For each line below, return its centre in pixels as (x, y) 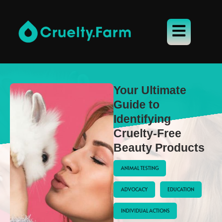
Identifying (142, 119)
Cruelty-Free (148, 133)
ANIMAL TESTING (140, 168)
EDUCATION (181, 189)
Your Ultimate (150, 90)
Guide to (137, 105)
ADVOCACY (135, 189)
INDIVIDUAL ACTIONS (145, 211)
